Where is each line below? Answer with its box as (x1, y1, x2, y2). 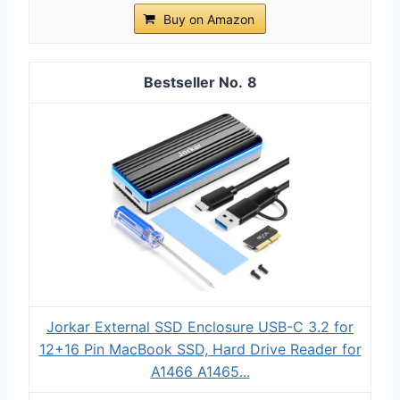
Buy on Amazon (163, 11, 254, 27)
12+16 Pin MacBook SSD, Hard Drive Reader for (38, 339, 362, 358)
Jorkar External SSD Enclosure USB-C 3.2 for (46, 317, 354, 336)
